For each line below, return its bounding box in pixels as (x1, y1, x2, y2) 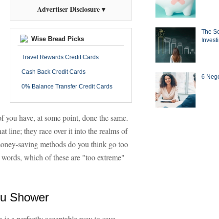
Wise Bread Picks (29, 35, 84, 43)
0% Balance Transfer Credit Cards (22, 83, 112, 90)
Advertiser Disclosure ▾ (37, 4, 105, 14)
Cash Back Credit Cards (22, 68, 86, 75)
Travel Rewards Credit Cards (22, 54, 99, 61)
